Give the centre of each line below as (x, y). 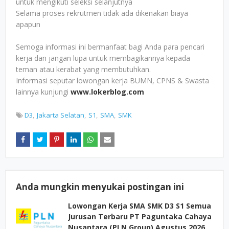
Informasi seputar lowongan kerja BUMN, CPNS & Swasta (112, 81)
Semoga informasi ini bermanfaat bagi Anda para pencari (110, 47)
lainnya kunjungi (43, 92)
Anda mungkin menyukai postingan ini (100, 187)
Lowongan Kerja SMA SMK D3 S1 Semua (140, 206)
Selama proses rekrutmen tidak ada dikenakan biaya (102, 13)
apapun (28, 24)
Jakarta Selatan (61, 115)
